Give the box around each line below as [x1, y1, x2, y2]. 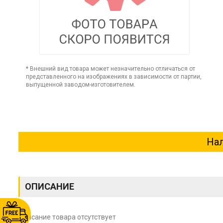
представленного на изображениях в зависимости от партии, [26, 73, 202, 80]
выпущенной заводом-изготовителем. [26, 81, 135, 88]
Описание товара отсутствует [18, 213, 116, 221]
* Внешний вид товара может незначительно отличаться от [26, 65, 195, 72]
